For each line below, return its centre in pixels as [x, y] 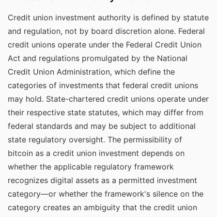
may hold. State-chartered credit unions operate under [108, 99]
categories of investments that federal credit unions [103, 85]
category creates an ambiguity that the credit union [102, 207]
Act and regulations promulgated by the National [98, 58]
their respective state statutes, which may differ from [106, 112]
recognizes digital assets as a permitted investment [102, 180]
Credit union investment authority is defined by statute [108, 17]
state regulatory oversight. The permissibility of [95, 139]
